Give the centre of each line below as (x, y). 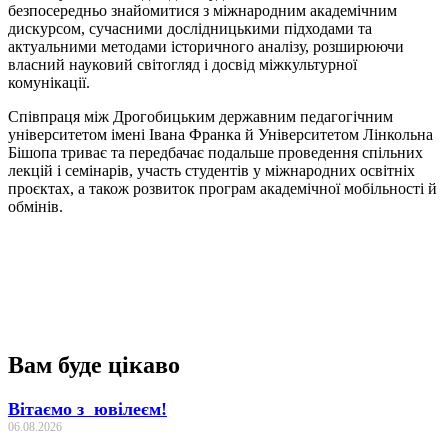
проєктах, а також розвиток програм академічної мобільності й (222, 188)
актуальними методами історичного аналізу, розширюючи (206, 46)
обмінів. (35, 206)
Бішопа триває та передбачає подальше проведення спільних (215, 152)
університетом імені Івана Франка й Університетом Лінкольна (220, 134)
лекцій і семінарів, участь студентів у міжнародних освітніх (211, 170)
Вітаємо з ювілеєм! (87, 408)
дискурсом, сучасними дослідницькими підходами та (190, 28)
